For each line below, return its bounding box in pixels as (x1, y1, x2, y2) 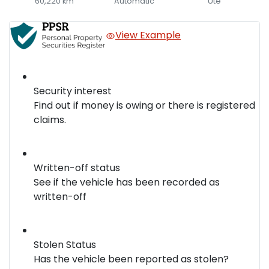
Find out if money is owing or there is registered (34, 98, 255, 113)
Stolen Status (34, 238, 96, 252)
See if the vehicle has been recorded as (34, 175, 220, 190)
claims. (34, 113, 66, 127)
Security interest (34, 84, 112, 98)
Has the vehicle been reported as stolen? (34, 252, 229, 267)
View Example (115, 28, 181, 43)
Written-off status (34, 161, 120, 175)
